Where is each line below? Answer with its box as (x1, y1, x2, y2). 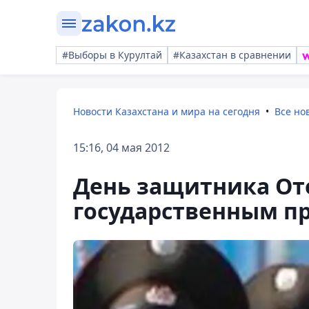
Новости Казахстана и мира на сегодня (73, 105, 260, 118)
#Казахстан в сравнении (173, 48, 291, 61)
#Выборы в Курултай (62, 48, 162, 61)
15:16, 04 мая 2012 (73, 140, 170, 155)
